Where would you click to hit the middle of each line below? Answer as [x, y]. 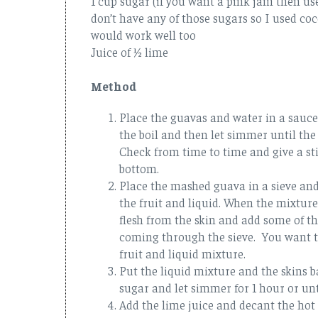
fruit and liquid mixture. [185, 253]
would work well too [143, 34]
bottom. [139, 168]
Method [114, 86]
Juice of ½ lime [130, 51]
